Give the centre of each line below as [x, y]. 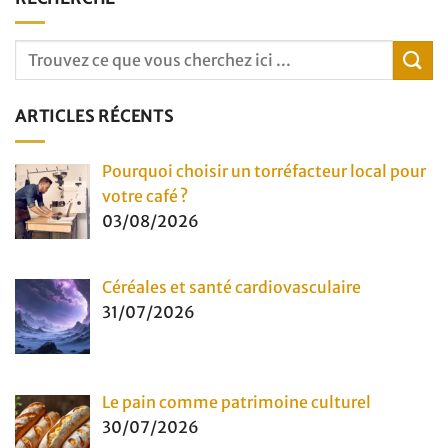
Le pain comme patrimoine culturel [236, 402]
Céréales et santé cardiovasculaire [231, 286]
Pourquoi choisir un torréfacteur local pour [264, 170]
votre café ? [145, 195]
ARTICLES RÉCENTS [94, 116]
